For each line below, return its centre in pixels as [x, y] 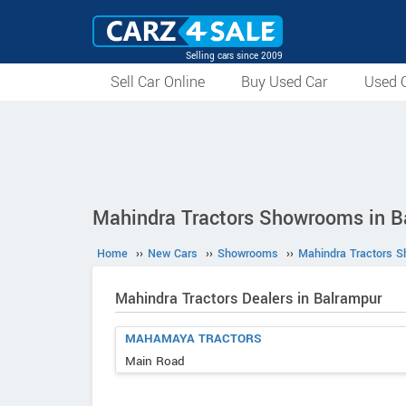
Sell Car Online [158, 82]
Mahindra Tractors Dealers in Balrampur [249, 299]
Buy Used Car [285, 82]
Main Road [155, 361]
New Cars [173, 254]
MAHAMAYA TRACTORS [193, 338]
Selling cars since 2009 [234, 56]
